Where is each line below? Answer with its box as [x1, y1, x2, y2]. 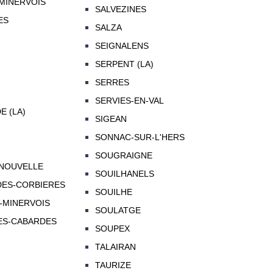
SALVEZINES [94, 4, 146, 15]
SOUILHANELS [94, 169, 154, 179]
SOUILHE [94, 187, 132, 197]
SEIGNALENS [94, 41, 149, 51]
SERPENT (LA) [94, 59, 154, 69]
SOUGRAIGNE [94, 151, 152, 161]
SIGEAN [94, 114, 127, 124]
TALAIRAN [94, 242, 136, 252]
